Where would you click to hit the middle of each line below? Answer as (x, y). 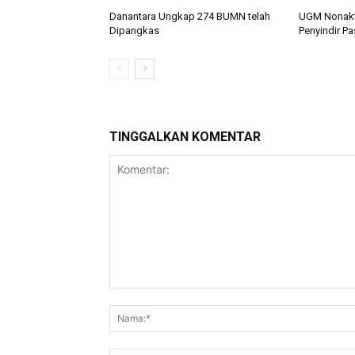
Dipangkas (134, 30)
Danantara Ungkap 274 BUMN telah (190, 16)
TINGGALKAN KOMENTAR (185, 136)
